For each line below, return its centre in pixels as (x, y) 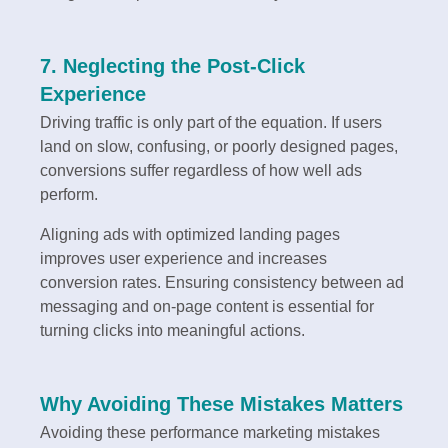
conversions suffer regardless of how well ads (201, 171)
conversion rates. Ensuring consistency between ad (222, 283)
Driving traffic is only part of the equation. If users (211, 123)
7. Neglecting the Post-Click (172, 66)
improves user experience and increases (183, 259)
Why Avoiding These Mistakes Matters (221, 404)
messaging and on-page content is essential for (207, 307)
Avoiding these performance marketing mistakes (210, 433)
